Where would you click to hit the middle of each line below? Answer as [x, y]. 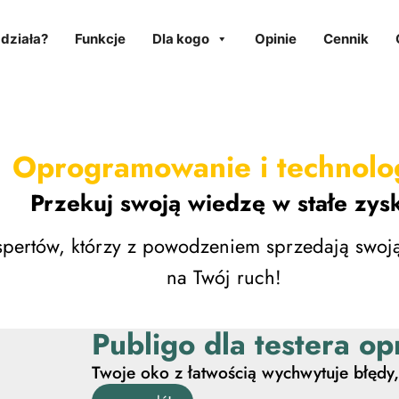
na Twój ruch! [224, 277]
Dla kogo [180, 39]
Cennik [346, 39]
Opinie [275, 39]
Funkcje [100, 39]
